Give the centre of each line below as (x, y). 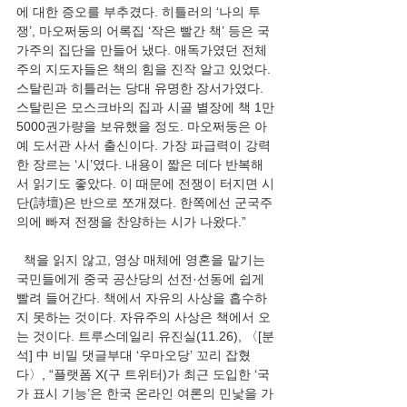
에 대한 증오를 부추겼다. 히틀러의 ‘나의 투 (139, 12)
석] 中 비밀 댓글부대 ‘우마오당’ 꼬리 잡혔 (134, 355)
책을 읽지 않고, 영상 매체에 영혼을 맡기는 (143, 260)
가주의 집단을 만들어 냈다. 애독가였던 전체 (142, 50)
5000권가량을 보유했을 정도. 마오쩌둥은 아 (142, 126)
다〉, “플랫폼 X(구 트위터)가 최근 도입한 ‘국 (143, 374)
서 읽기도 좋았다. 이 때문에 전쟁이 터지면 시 (145, 184)
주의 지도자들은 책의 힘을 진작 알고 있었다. (145, 69)
